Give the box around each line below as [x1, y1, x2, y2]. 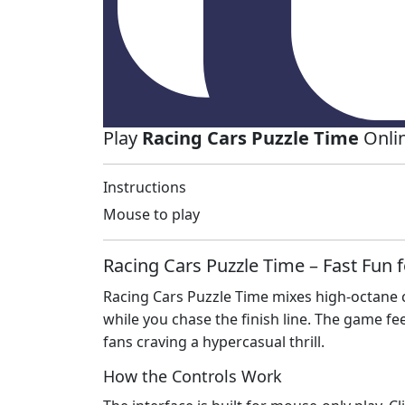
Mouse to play [103, 204, 200, 225]
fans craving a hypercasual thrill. [103, 332, 325, 353]
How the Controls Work [103, 365, 282, 388]
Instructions [103, 177, 186, 198]
